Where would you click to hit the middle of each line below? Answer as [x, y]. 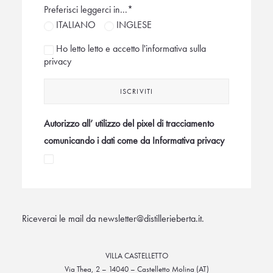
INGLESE [133, 25]
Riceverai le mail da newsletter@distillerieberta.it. [113, 218]
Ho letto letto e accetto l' [100, 48]
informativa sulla [176, 48]
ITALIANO [76, 25]
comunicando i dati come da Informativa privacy [134, 140]
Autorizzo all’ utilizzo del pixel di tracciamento [129, 123]
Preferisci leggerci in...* [88, 9]
